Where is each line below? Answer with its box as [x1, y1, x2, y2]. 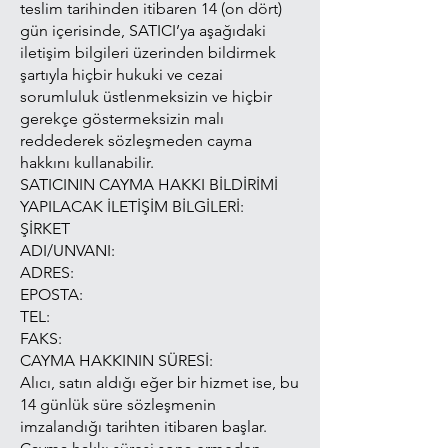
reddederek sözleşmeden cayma [20, 131, 252, 150]
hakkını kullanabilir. [20, 153, 154, 172]
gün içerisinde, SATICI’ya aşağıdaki [20, 21, 266, 40]
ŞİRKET [20, 219, 70, 238]
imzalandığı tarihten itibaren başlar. [20, 417, 267, 436]
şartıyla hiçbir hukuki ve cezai [20, 65, 223, 84]
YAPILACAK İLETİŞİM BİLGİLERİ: [20, 197, 244, 216]
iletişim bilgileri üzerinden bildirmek [20, 43, 276, 62]
